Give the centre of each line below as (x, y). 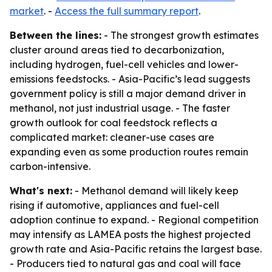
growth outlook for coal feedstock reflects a (114, 123)
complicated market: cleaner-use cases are (112, 137)
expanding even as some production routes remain (129, 152)
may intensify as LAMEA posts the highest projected (130, 234)
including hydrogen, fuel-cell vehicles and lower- (124, 64)
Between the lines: (56, 35)
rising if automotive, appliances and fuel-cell (114, 205)
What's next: (41, 191)
